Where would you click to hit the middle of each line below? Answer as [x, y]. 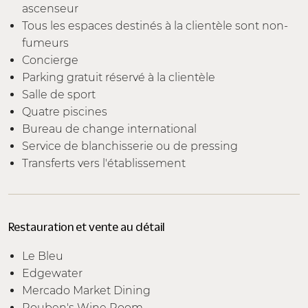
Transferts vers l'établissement [104, 163]
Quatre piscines [65, 111]
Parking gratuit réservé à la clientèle [119, 77]
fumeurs [45, 43]
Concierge [50, 60]
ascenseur [50, 8]
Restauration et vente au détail [87, 227]
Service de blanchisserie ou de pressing [130, 146]
